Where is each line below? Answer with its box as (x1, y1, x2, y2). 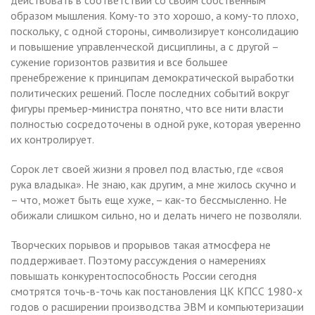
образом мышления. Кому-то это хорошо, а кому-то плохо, (11, 8, 298, 22)
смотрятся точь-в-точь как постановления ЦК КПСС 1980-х (11, 283, 302, 298)
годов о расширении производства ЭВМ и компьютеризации (11, 299, 304, 314)
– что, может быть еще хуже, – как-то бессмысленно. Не (11, 192, 287, 207)
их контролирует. (11, 131, 94, 146)
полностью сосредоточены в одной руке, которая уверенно (11, 116, 301, 131)
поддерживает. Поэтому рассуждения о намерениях (11, 252, 266, 267)
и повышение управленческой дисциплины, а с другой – (11, 39, 278, 53)
